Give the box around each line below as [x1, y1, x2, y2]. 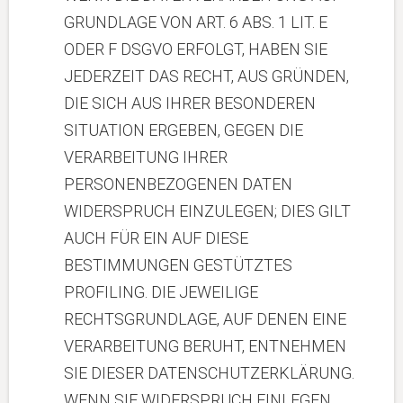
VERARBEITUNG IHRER [64, 148, 228, 166]
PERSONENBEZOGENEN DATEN [64, 175, 292, 193]
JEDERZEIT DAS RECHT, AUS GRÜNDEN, [64, 67, 349, 85]
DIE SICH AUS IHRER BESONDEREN [64, 94, 316, 112]
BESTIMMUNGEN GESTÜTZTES [64, 255, 292, 274]
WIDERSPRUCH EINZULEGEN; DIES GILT [64, 201, 351, 220]
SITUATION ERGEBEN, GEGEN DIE [64, 121, 303, 139]
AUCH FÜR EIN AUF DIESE [64, 228, 248, 247]
